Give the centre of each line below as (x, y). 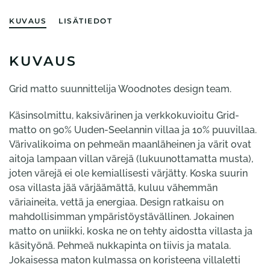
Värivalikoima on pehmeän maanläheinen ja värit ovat (130, 144)
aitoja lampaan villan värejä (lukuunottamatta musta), (131, 159)
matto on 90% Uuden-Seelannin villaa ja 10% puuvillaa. (133, 130)
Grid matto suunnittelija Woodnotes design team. (120, 89)
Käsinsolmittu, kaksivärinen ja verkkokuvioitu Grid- (124, 115)
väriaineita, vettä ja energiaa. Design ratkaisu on (116, 202)
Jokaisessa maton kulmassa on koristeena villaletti (125, 260)
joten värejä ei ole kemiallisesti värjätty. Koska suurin (128, 173)
